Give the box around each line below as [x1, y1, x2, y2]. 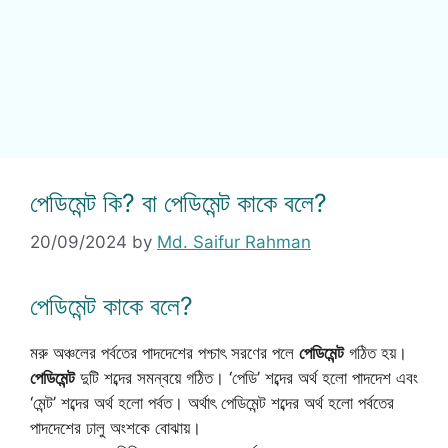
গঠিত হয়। [344, 342, 407, 363]
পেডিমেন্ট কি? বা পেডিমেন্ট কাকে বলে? [30, 188, 327, 218]
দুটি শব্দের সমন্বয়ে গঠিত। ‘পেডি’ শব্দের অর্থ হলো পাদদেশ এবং [75, 367, 418, 388]
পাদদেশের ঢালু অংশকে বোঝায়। [30, 417, 201, 438]
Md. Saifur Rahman [157, 231, 311, 252]
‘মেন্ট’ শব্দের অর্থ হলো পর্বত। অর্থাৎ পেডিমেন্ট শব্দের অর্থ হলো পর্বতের [30, 392, 394, 413]
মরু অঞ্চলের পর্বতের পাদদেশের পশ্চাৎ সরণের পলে [30, 342, 299, 363]
